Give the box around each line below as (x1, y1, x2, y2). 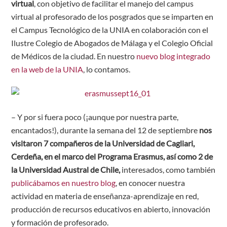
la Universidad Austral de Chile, (11, 164, 121, 174)
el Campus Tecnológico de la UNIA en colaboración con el (11, 25, 209, 35)
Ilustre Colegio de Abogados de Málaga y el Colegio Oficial (11, 38, 213, 48)
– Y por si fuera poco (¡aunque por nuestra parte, (11, 111, 179, 122)
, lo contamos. (83, 64, 131, 74)
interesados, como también (120, 164, 216, 174)
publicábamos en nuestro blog (11, 177, 116, 187)
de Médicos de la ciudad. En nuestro (11, 51, 137, 61)
